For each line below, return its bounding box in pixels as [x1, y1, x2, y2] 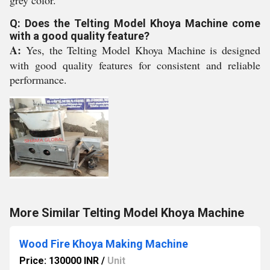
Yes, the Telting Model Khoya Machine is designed [25, 43, 260, 57]
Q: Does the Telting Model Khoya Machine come [10, 17, 260, 30]
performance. [10, 72, 67, 87]
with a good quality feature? [10, 30, 149, 42]
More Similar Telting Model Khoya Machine [10, 206, 244, 220]
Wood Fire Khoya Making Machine [19, 237, 188, 250]
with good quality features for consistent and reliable [10, 58, 260, 72]
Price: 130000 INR [19, 255, 99, 266]
